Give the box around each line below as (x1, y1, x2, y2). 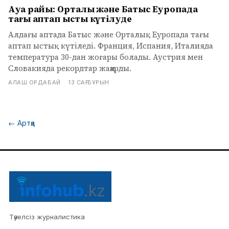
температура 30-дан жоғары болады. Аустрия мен (8, 52, 203, 62)
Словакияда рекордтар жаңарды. (8, 63, 131, 74)
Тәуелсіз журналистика (9, 213, 85, 221)
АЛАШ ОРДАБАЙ (8, 79, 61, 86)
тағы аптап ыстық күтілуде (8, 13, 132, 25)
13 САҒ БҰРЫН (68, 79, 109, 86)
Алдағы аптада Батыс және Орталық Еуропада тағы (8, 29, 209, 40)
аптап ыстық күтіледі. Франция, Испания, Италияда (8, 40, 213, 51)
